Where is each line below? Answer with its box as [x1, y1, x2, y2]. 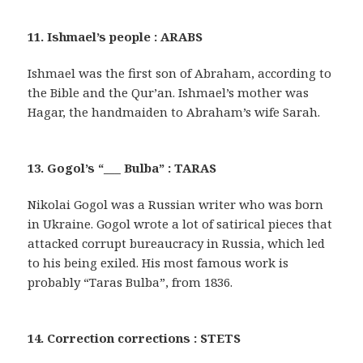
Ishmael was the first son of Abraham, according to [28, 65, 332, 82]
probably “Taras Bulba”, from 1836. [28, 274, 233, 291]
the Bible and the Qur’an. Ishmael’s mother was [28, 84, 310, 101]
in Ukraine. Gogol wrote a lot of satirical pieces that [28, 216, 333, 233]
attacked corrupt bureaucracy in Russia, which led [28, 235, 326, 252]
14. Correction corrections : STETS [28, 330, 241, 347]
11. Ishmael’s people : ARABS [28, 28, 203, 45]
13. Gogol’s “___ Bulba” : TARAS [28, 160, 217, 177]
